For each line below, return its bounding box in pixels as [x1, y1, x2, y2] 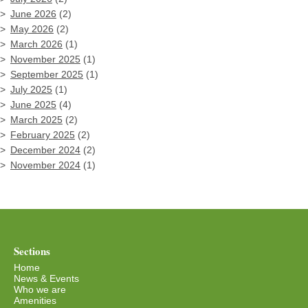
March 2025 [10, 114, 63, 126]
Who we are [14, 284, 66, 296]
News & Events [14, 273, 79, 285]
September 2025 [10, 69, 83, 80]
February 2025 [10, 129, 75, 141]
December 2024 [10, 144, 80, 156]
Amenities [14, 295, 56, 307]
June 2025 [10, 99, 56, 111]
